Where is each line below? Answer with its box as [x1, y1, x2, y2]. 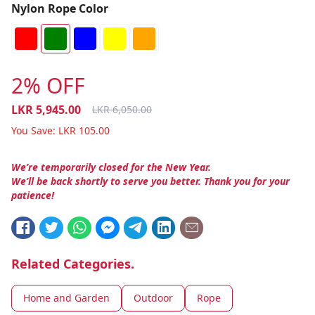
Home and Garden [23, 290, 110, 304]
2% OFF [11, 71, 85, 100]
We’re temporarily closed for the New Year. [11, 160, 211, 174]
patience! [11, 188, 54, 202]
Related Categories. [11, 255, 134, 272]
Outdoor [134, 290, 173, 304]
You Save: [11, 124, 56, 137]
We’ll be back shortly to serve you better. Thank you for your [11, 174, 290, 188]
